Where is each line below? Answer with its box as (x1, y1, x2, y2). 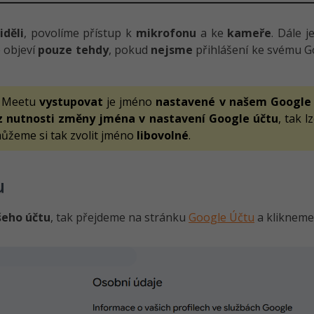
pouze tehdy (38, 42, 109, 57)
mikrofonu (136, 25, 197, 41)
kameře (227, 25, 272, 41)
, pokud (108, 42, 151, 57)
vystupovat (39, 94, 103, 109)
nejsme (151, 42, 193, 57)
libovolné (137, 128, 189, 143)
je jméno (103, 94, 156, 109)
